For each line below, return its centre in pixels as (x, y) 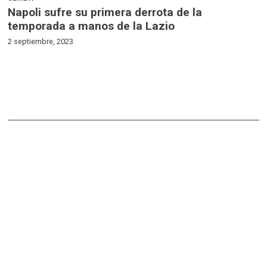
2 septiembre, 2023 (41, 41)
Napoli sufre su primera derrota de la (105, 12)
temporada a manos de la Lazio (91, 26)
